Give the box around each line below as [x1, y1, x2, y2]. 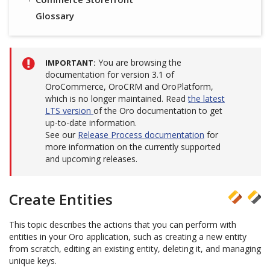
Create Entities [9, 189, 113, 209]
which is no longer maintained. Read [45, 93, 188, 104]
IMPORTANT [45, 57, 93, 68]
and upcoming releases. [45, 153, 137, 165]
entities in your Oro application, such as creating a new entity [9, 231, 246, 242]
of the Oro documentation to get [93, 105, 222, 116]
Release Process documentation [78, 129, 204, 140]
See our [45, 129, 78, 140]
